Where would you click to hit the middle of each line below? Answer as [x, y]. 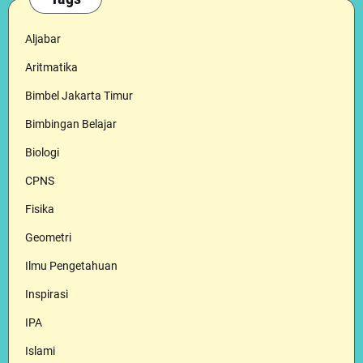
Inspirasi [47, 294]
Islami [40, 351]
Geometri [48, 237]
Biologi [42, 152]
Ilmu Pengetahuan [71, 266]
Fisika [40, 209]
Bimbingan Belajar [71, 124]
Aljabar [43, 39]
